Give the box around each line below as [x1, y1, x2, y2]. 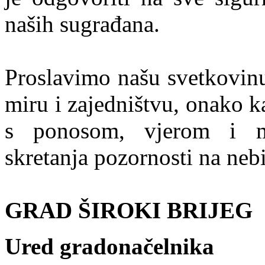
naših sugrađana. [5, 11, 160, 37]
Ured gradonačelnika [5, 233, 214, 259]
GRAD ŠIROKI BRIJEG [5, 197, 253, 223]
